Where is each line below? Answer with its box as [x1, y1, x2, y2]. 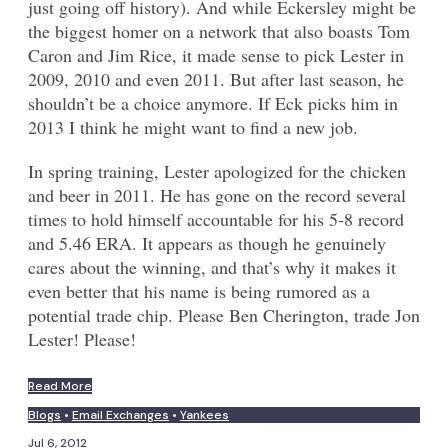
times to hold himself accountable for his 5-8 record [28, 207, 404, 232]
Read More [28, 378, 92, 395]
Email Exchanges [72, 407, 169, 424]
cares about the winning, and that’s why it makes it [28, 255, 396, 280]
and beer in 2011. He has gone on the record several [28, 183, 406, 208]
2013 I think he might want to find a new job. [28, 115, 358, 140]
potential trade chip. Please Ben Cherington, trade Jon [28, 303, 420, 328]
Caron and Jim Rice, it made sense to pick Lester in [28, 43, 404, 68]
